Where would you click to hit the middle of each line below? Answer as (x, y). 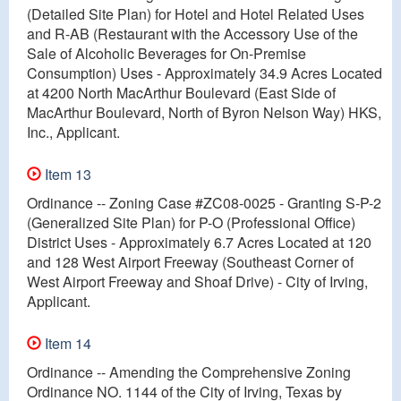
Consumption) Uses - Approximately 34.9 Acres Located (205, 73)
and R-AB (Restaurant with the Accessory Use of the (192, 33)
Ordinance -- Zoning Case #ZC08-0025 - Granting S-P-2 (204, 202)
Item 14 (66, 343)
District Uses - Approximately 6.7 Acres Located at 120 (199, 242)
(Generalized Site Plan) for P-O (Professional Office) (191, 222)
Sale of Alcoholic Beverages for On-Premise (166, 53)
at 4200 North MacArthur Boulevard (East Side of (181, 92)
